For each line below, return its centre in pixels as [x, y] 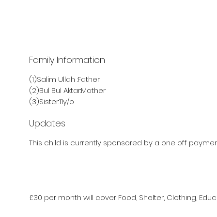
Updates [47, 123]
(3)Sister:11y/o [52, 101]
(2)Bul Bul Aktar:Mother [67, 90]
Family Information [67, 60]
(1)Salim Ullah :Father [64, 79]
